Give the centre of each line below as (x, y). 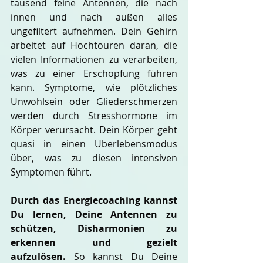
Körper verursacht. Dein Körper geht (94, 130)
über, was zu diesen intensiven (94, 158)
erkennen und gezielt (94, 242)
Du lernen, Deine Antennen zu (94, 214)
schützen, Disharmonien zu (94, 228)
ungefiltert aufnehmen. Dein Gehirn (94, 31)
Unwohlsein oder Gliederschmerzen (94, 102)
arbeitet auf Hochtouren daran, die (94, 45)
